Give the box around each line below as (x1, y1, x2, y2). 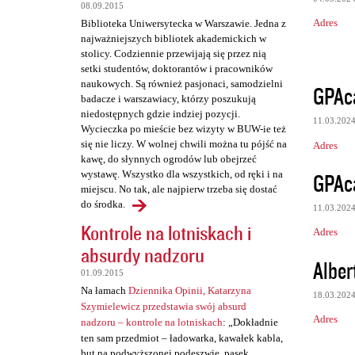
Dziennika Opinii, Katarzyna (128, 284, 251, 297)
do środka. (81, 198, 125, 211)
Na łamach (81, 284, 128, 297)
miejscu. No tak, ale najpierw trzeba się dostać (81, 183, 277, 196)
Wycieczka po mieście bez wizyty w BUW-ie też (81, 123, 286, 136)
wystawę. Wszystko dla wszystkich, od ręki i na (81, 168, 283, 181)
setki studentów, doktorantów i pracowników (81, 63, 273, 75)
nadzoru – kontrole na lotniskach (81, 316, 223, 329)
